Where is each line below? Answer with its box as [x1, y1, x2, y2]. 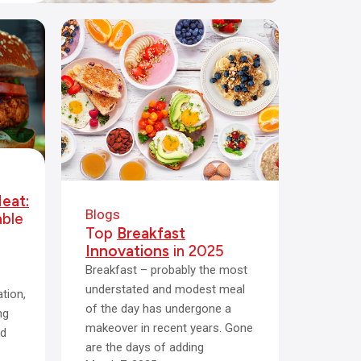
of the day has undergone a [85, 301, 231, 316]
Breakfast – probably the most [85, 263, 247, 277]
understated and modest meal [85, 282, 245, 297]
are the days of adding [85, 340, 204, 355]
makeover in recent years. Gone [85, 321, 253, 335]
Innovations [85, 242, 169, 260]
